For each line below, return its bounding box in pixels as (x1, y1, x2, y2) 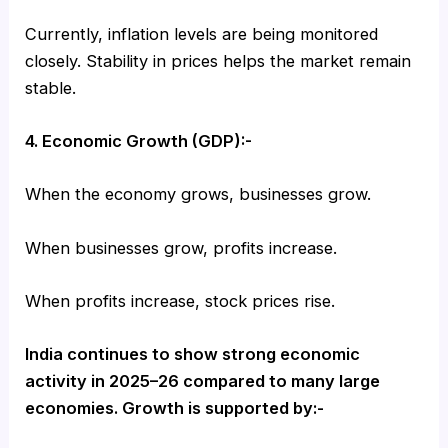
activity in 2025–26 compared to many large (25, 371, 381, 392)
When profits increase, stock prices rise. (25, 290, 336, 311)
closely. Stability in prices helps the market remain (25, 50, 412, 71)
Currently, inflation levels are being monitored (25, 23, 379, 44)
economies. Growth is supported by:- (25, 398, 325, 419)
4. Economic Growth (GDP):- (25, 131, 253, 152)
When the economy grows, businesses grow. (25, 184, 372, 205)
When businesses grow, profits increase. (25, 237, 338, 258)
